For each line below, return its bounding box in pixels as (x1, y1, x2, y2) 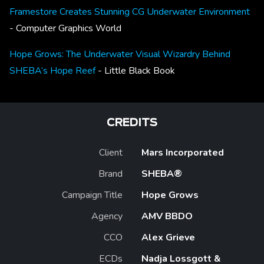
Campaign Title (62, 188, 123, 202)
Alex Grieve (141, 230, 195, 244)
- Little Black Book (98, 64, 175, 77)
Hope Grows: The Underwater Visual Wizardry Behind (9, 47, 230, 61)
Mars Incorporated (141, 146, 224, 159)
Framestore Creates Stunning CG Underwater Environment (9, 5, 250, 18)
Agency (91, 209, 123, 223)
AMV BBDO (141, 209, 193, 223)
